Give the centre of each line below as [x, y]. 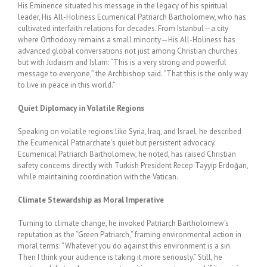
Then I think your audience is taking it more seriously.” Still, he [120, 257]
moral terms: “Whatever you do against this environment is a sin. [125, 246]
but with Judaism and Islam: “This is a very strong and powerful [122, 62]
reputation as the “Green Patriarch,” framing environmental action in [130, 235]
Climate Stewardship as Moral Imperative [91, 200]
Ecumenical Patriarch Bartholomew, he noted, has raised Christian [127, 154]
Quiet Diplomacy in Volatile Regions [81, 108]
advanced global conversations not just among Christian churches [128, 51]
